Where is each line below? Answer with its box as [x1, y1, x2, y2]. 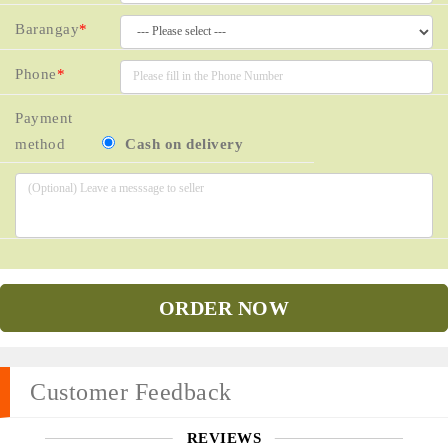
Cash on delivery [125, 135, 244, 152]
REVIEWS [186, 429, 262, 446]
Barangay [15, 21, 79, 38]
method [15, 135, 65, 152]
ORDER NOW [158, 296, 290, 319]
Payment [15, 109, 73, 126]
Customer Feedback [30, 378, 232, 405]
